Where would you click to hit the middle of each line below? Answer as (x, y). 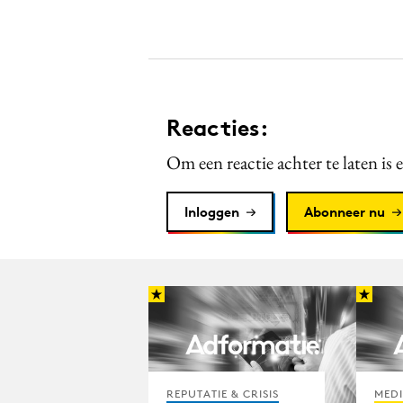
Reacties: (218, 127)
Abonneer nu (345, 211)
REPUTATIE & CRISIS (223, 393)
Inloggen (212, 211)
